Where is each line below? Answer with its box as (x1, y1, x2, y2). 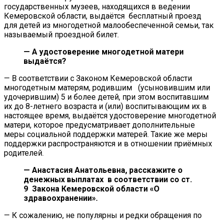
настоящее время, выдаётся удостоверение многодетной (4, 110, 216, 120)
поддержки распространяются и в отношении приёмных (4, 138, 212, 148)
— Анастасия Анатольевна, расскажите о (24, 165, 183, 175)
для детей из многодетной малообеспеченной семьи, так (4, 20, 214, 30)
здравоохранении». (24, 193, 98, 203)
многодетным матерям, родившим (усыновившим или (4, 82, 210, 92)
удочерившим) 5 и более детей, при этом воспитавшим (4, 92, 209, 102)
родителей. (4, 148, 44, 158)
